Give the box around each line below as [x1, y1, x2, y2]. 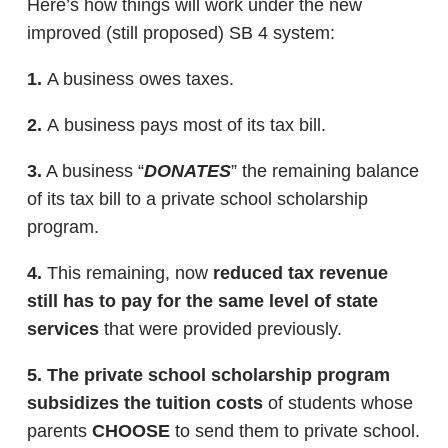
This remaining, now [42, 263, 213, 283]
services [27, 319, 99, 339]
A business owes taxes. [42, 69, 234, 89]
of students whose [263, 393, 413, 413]
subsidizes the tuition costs [27, 393, 263, 413]
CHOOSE [92, 421, 170, 441]
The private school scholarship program [47, 365, 390, 385]
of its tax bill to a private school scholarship [27, 189, 368, 209]
